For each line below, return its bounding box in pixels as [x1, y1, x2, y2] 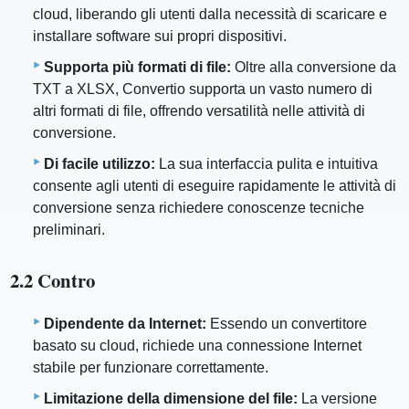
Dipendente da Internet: [44, 316, 206, 332]
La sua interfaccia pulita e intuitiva [155, 155, 378, 172]
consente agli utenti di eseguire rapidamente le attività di [33, 177, 396, 194]
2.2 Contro [10, 266, 96, 294]
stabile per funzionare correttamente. [33, 360, 268, 376]
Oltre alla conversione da [231, 58, 396, 75]
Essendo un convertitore [206, 316, 367, 332]
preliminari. [33, 221, 105, 237]
